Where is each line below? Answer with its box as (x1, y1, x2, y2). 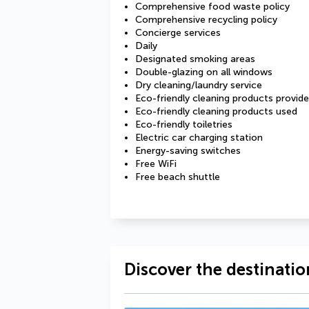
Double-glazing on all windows (135, 66, 272, 78)
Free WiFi (135, 158, 177, 170)
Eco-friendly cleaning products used (135, 106, 297, 117)
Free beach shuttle (135, 171, 220, 183)
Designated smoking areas (135, 53, 255, 65)
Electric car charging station (135, 132, 263, 143)
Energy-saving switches (135, 145, 241, 157)
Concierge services (135, 27, 221, 39)
